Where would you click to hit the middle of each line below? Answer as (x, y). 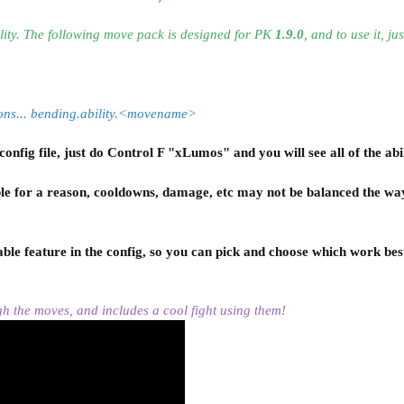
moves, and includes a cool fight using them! (160, 310)
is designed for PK (220, 34)
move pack (134, 34)
